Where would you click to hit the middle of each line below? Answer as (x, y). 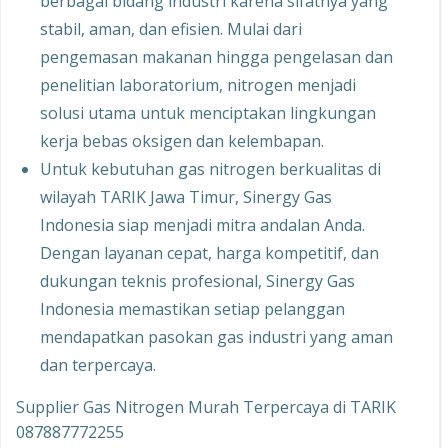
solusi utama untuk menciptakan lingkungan (208, 113)
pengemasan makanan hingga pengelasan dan (216, 57)
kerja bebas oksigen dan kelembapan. (182, 141)
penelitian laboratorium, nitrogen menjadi (198, 85)
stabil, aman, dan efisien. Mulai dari (171, 29)
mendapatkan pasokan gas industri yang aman (216, 337)
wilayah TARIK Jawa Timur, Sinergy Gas (186, 197)
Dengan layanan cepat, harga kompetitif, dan (209, 253)
